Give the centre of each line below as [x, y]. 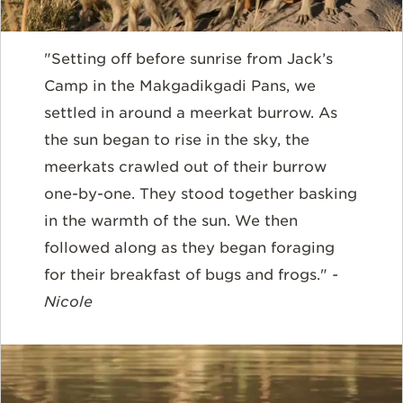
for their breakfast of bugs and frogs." [188, 275]
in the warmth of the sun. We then [171, 221]
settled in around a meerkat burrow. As [191, 113]
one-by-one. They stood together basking [201, 194]
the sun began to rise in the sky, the [177, 140]
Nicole [68, 302]
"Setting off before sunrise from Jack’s [188, 59]
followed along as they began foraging [189, 248]
